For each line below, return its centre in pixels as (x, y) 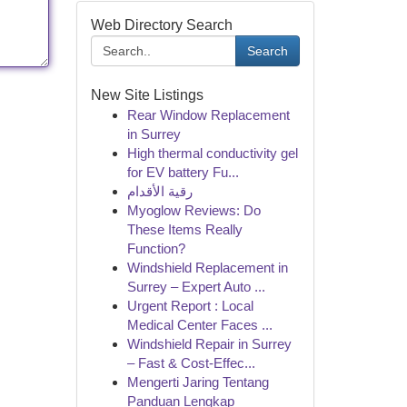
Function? (156, 248)
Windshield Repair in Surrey (209, 344)
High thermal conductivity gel (212, 153)
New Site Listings (147, 95)
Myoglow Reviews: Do (194, 210)
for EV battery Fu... (183, 172)
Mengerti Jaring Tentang (198, 382)
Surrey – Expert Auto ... (196, 287)
